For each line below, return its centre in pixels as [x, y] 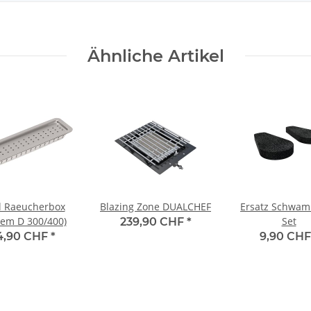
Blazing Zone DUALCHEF [155, 206]
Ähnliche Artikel [155, 56]
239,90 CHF [153, 221]
